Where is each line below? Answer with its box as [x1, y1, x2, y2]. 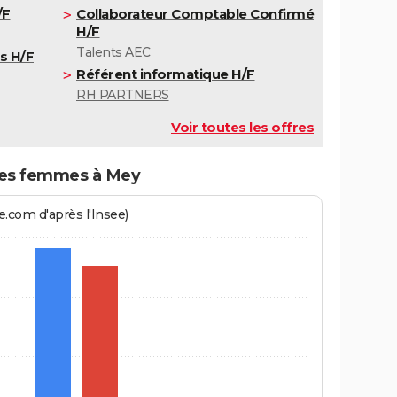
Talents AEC [76, 44, 151, 61]
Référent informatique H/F [76, 66, 255, 83]
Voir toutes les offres [171, 119, 314, 136]
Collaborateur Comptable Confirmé [76, 5, 314, 23]
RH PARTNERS [76, 87, 169, 104]
